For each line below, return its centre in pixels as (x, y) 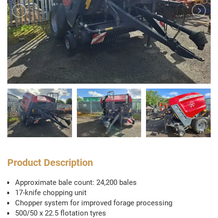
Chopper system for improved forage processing (94, 203)
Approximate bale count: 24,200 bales (76, 182)
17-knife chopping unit (51, 192)
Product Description (50, 162)
